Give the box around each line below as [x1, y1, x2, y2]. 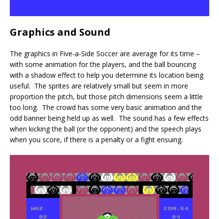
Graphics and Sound [10, 25, 110, 39]
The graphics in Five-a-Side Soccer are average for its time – [10, 49, 200, 59]
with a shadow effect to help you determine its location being [10, 70, 203, 80]
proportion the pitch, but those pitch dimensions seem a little [10, 92, 203, 102]
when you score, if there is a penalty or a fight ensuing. [10, 135, 183, 145]
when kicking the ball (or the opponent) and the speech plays [10, 124, 201, 134]
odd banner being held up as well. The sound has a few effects [10, 113, 209, 123]
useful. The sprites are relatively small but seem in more [10, 81, 188, 91]
